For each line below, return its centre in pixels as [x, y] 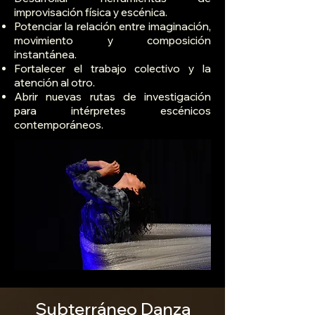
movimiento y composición [112, 41]
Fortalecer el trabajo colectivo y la [112, 69]
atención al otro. [54, 83]
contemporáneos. [59, 125]
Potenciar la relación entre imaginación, [112, 27]
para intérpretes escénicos [112, 111]
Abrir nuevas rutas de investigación [112, 97]
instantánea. [45, 55]
